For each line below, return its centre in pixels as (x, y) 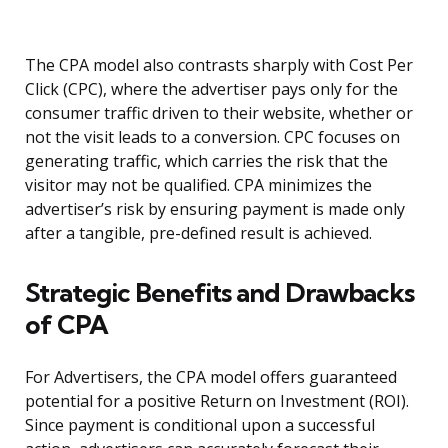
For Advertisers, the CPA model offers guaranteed (211, 377)
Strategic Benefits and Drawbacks (219, 293)
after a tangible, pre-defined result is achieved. (198, 233)
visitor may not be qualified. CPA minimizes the (198, 185)
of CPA (66, 325)
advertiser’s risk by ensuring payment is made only (215, 209)
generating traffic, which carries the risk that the (206, 161)
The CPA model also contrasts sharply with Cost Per (219, 65)
